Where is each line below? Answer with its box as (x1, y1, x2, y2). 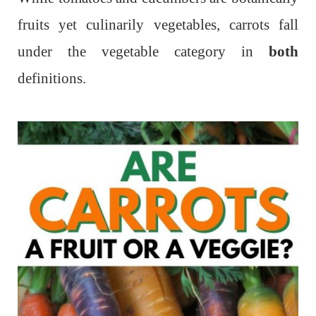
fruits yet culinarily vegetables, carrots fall (18, 16, 298, 33)
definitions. (18, 69, 86, 87)
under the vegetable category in (18, 42, 269, 60)
